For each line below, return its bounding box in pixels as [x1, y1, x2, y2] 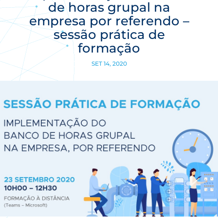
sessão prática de [53, 26, 165, 42]
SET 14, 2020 [91, 59, 127, 67]
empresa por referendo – [29, 13, 189, 29]
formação [78, 40, 140, 56]
